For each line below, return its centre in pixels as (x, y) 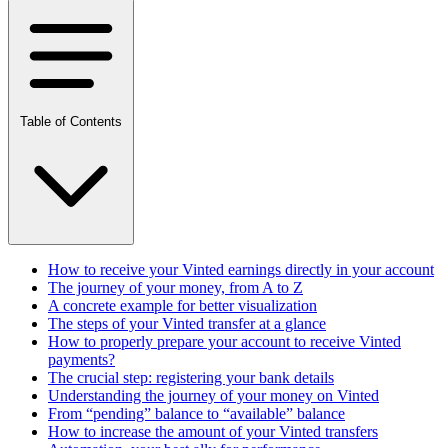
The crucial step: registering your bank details (191, 377)
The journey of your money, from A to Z (175, 287)
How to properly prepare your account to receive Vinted (224, 341)
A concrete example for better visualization (182, 305)
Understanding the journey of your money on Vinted (213, 395)
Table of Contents (71, 121)
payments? (81, 359)
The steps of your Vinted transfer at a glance (187, 323)
